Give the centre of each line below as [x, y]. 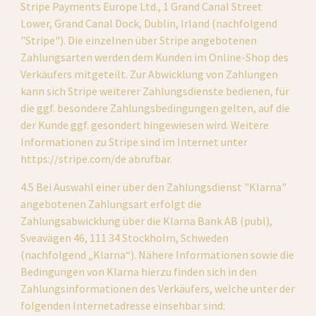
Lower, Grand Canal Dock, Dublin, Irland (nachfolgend [149, 23]
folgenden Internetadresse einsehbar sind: [123, 305]
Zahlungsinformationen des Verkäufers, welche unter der [158, 288]
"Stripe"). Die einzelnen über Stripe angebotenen [139, 40]
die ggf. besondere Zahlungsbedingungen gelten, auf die [156, 108]
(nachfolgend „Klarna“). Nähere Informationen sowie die [158, 255]
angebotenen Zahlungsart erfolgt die [111, 204]
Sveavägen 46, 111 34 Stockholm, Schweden [125, 238]
